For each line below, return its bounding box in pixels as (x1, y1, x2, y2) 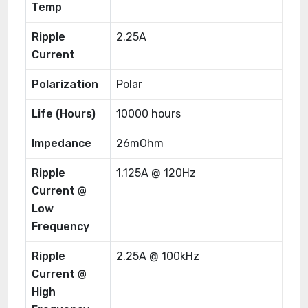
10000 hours (116, 107, 181, 120)
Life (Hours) (32, 107, 96, 120)
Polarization (32, 78, 98, 91)
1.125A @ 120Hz (116, 166, 196, 179)
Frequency (32, 220, 89, 233)
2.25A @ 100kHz (116, 250, 199, 263)
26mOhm (116, 137, 164, 150)
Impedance (32, 137, 91, 150)
